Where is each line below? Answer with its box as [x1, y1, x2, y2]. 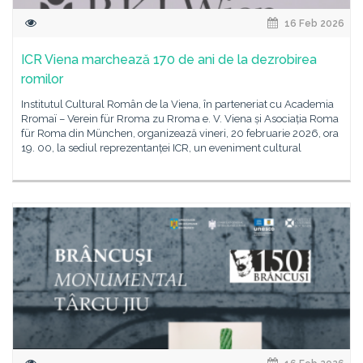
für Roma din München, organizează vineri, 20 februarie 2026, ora [21, 127, 339, 139]
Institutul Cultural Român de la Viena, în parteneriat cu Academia [21, 98, 334, 110]
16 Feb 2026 [282, 18, 344, 29]
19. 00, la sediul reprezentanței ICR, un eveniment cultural [21, 142, 301, 154]
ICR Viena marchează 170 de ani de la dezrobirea [21, 52, 317, 67]
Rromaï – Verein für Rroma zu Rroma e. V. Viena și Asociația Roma [21, 113, 339, 125]
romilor [21, 71, 63, 87]
